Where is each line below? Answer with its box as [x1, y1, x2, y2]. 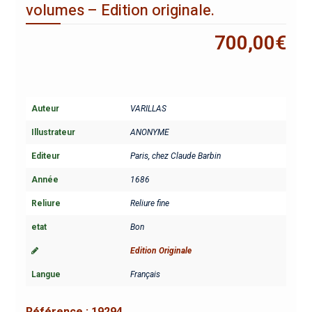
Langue [31, 270, 61, 280]
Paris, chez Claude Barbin [130, 151, 221, 162]
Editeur [31, 151, 60, 162]
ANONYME [130, 127, 169, 138]
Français [130, 270, 160, 280]
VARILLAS [130, 104, 166, 114]
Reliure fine [130, 198, 169, 209]
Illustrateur [31, 127, 75, 138]
